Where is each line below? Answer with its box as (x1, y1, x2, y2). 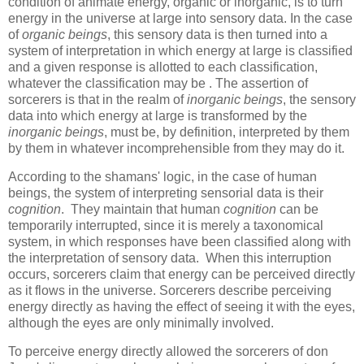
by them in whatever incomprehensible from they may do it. (8, 141, 344, 156)
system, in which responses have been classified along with (8, 235, 351, 249)
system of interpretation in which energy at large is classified (8, 44, 353, 58)
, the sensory (283, 93, 356, 107)
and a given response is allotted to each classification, (8, 60, 318, 75)
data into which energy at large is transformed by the (8, 109, 307, 123)
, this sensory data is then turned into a (107, 28, 327, 42)
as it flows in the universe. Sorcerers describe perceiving (8, 284, 331, 298)
